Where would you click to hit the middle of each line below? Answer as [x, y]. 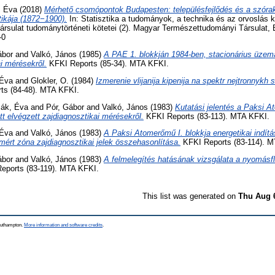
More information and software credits [63, 225]
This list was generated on [190, 196]
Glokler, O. [50, 80]
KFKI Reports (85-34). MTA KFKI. [108, 63]
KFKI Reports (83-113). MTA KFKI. [207, 116]
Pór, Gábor [65, 107]
